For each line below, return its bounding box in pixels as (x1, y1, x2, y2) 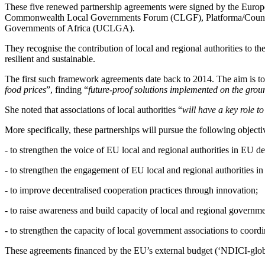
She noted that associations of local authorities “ (5, 105, 182, 115)
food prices (5, 85, 46, 95)
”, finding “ (46, 85, 88, 95)
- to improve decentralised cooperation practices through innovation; (5, 185, 258, 195)
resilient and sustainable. (5, 54, 95, 64)
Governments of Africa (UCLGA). (5, 23, 135, 33)
